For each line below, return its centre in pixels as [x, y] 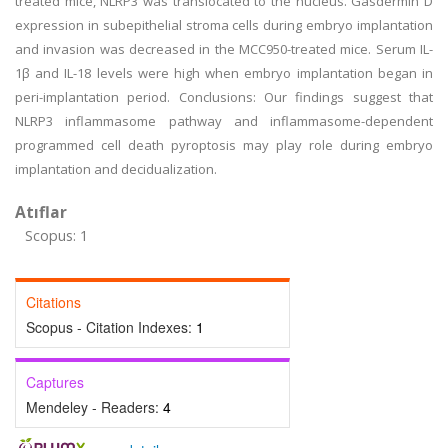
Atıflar [41, 212]
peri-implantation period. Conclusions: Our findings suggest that [224, 97]
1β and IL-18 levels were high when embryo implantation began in [224, 73]
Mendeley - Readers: [94, 407]
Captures [55, 382]
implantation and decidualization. [116, 169]
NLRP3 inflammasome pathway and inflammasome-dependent [224, 121]
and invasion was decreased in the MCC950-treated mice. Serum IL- [224, 49]
